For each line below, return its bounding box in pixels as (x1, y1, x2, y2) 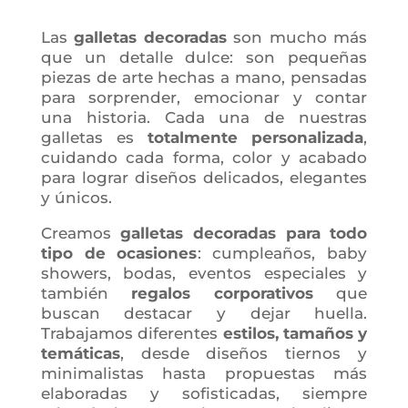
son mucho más (226, 28, 368, 46)
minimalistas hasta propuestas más (40, 364, 368, 382)
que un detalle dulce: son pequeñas (40, 48, 368, 66)
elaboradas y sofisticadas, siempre (40, 384, 368, 403)
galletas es (40, 128, 148, 147)
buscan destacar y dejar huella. (40, 304, 368, 322)
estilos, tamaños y (222, 324, 368, 342)
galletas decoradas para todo (120, 224, 368, 242)
